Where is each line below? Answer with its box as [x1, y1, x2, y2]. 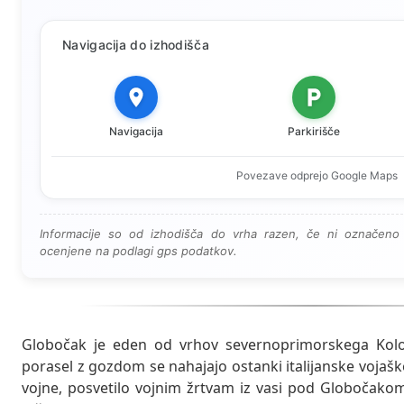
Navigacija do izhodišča [62, 37, 209, 53]
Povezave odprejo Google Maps [235, 169, 398, 183]
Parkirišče [287, 124, 340, 139]
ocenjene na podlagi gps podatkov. [40, 243, 237, 259]
